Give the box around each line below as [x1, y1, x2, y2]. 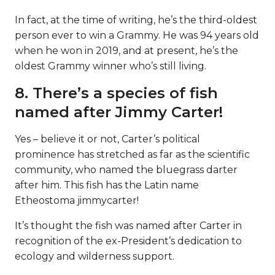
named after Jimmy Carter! [15, 103, 223, 121]
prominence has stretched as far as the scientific [15, 148, 250, 160]
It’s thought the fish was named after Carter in [15, 219, 242, 231]
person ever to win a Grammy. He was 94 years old [15, 29, 259, 41]
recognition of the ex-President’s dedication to [15, 234, 242, 247]
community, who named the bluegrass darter [15, 163, 238, 176]
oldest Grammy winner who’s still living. [15, 60, 206, 72]
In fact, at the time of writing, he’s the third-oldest [15, 14, 257, 26]
